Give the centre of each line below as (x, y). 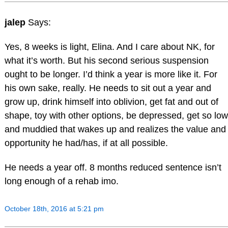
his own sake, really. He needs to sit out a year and (108, 88)
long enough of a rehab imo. (61, 181)
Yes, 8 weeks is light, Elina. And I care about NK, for (109, 47)
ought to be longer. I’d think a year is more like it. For (111, 75)
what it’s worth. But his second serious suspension (106, 61)
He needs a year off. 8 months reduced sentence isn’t (113, 167)
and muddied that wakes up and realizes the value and (115, 130)
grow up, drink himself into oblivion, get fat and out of (111, 102)
